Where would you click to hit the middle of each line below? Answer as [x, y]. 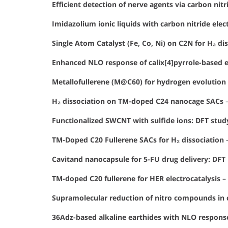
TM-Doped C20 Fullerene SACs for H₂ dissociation [138, 140]
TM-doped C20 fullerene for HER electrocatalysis [136, 179]
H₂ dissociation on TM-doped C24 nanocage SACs [138, 101]
